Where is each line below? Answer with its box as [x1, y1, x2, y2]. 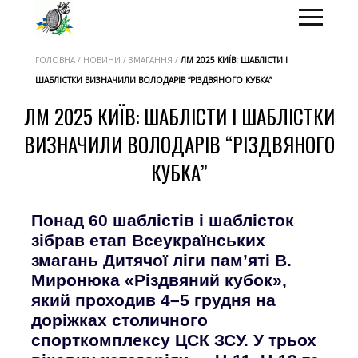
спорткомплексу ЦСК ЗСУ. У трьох [31, 331, 316, 349]
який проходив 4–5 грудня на [31, 291, 276, 309]
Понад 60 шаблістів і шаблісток [31, 211, 294, 229]
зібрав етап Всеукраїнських [31, 231, 265, 249]
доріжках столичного [31, 311, 208, 329]
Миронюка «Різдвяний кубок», [31, 271, 287, 289]
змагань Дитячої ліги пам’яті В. [31, 251, 292, 269]
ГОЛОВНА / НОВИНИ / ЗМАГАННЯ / [35, 54, 181, 66]
